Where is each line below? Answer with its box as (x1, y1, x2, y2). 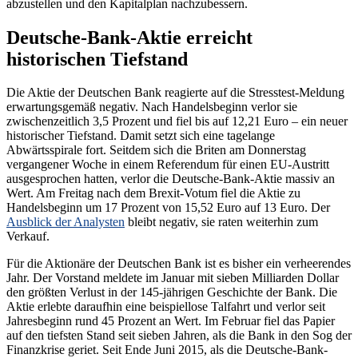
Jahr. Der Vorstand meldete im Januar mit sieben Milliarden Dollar (6, 271, 339, 285)
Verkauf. (6, 229, 50, 244)
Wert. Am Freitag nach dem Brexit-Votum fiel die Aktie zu (6, 186, 300, 201)
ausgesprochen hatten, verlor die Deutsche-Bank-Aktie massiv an (6, 172, 335, 186)
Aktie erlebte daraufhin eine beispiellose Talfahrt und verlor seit (6, 300, 325, 314)
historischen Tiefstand (6, 48, 188, 70)
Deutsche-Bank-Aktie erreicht (6, 26, 253, 48)
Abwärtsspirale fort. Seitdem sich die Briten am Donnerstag (6, 143, 306, 157)
